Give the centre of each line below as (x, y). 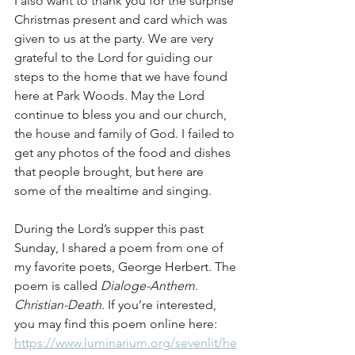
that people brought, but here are (111, 172)
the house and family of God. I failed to (126, 134)
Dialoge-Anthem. (151, 286)
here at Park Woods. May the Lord (111, 95)
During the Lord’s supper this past (111, 229)
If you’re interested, (162, 305)
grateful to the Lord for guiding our (115, 57)
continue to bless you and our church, (122, 115)
